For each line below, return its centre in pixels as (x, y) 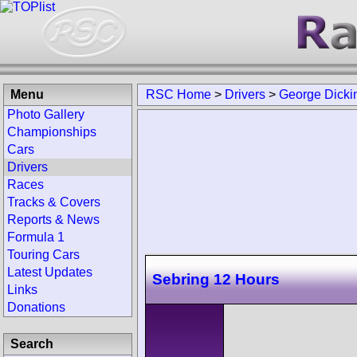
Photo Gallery (46, 114)
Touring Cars (43, 255)
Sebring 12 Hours (216, 279)
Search (32, 344)
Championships (52, 132)
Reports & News (53, 220)
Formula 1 (36, 237)
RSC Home (178, 94)
